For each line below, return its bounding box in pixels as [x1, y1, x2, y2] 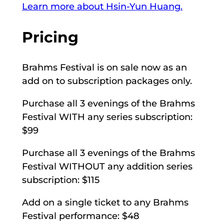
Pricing [21, 27, 78, 46]
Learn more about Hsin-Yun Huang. [21, 1, 182, 12]
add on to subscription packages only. [21, 75, 192, 86]
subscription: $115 [21, 174, 99, 185]
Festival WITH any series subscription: [21, 111, 192, 122]
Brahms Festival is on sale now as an [21, 61, 187, 73]
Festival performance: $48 [21, 210, 139, 221]
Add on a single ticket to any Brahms [21, 196, 188, 208]
